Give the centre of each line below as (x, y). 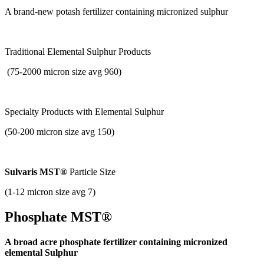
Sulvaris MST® (36, 172)
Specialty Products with (50, 112)
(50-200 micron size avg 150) (60, 132)
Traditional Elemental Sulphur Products (78, 52)
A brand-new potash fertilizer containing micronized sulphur (116, 12)
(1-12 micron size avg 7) (50, 192)
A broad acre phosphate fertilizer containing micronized (116, 242)
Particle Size (91, 172)
